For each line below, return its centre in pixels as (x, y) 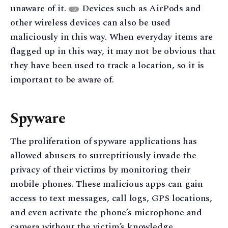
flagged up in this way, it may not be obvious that (113, 51)
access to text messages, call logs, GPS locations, (111, 198)
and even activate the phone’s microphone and (106, 213)
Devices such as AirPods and (140, 8)
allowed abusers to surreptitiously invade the (103, 156)
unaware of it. (39, 8)
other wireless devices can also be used (90, 22)
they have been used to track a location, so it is (107, 65)
